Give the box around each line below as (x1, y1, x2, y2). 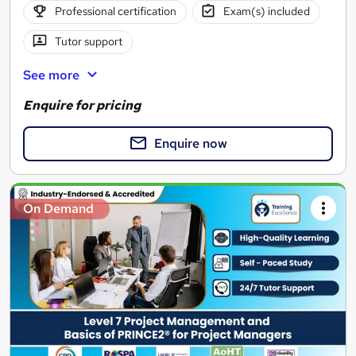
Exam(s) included (223, 4, 311, 19)
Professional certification (54, 4, 176, 19)
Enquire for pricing (23, 97, 141, 114)
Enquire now (154, 135, 227, 153)
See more (23, 66, 79, 83)
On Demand (23, 200, 94, 218)
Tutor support (54, 34, 122, 49)
